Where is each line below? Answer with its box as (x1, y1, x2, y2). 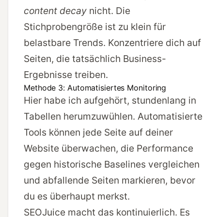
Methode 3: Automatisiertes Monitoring (24, 83, 167, 93)
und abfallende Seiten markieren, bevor (24, 174, 195, 186)
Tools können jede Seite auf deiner (24, 126, 173, 139)
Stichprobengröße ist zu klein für (24, 21, 166, 33)
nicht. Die (87, 5, 130, 17)
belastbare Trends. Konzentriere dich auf (24, 37, 201, 49)
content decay (24, 5, 87, 17)
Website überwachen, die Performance (24, 142, 193, 155)
